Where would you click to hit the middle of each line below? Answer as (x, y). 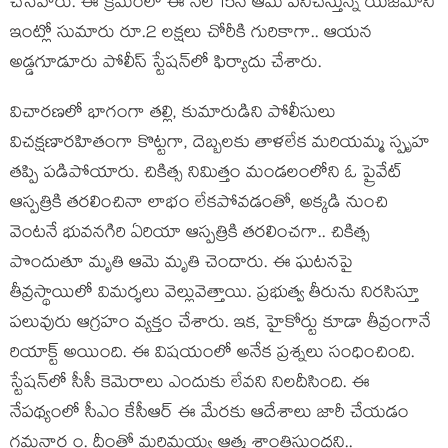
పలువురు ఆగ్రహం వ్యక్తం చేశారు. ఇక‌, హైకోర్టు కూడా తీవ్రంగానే (220, 324)
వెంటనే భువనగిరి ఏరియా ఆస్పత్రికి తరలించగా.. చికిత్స (190, 234)
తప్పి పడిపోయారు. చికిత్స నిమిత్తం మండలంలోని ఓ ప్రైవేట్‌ (206, 174)
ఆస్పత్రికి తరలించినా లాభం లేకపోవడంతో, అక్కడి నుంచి (199, 204)
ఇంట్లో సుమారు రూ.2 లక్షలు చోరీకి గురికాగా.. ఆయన (191, 34)
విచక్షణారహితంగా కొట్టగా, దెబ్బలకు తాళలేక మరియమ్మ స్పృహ (220, 144)
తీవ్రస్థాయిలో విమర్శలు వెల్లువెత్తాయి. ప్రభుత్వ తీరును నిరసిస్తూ (214, 294)
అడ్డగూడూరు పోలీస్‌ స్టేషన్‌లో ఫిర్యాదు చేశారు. (166, 64)
